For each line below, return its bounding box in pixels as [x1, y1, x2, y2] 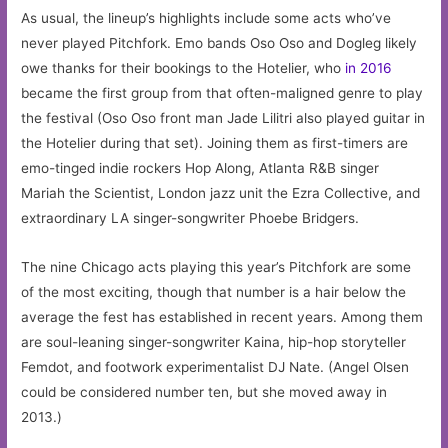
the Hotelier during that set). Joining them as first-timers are [21, 134, 409, 151]
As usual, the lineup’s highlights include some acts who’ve [21, 9, 392, 26]
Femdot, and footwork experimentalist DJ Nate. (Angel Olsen [21, 358, 410, 375]
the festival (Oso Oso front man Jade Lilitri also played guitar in [21, 109, 426, 126]
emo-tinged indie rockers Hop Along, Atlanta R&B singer [21, 159, 380, 176]
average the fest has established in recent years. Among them [21, 308, 424, 325]
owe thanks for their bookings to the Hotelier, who [21, 59, 346, 76]
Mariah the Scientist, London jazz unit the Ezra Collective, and [21, 184, 421, 201]
